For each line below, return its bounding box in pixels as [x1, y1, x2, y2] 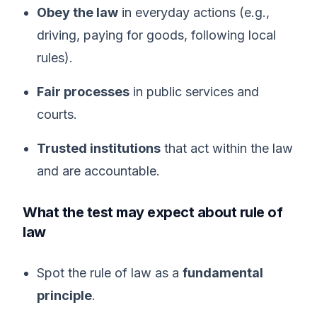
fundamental [183, 265, 263, 280]
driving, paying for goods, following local [37, 28, 276, 42]
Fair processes [37, 84, 129, 99]
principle [37, 288, 92, 303]
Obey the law [37, 5, 118, 20]
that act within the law [161, 141, 293, 156]
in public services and [129, 84, 259, 99]
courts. [37, 107, 77, 122]
